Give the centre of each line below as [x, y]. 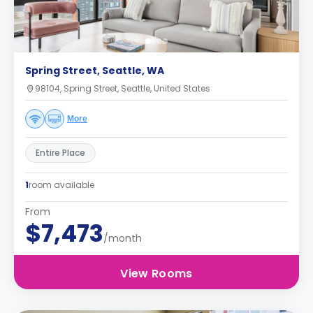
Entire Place [60, 153]
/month [123, 238]
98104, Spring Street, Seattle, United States [123, 88]
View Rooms [156, 274]
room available [61, 185]
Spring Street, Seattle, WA [95, 71]
